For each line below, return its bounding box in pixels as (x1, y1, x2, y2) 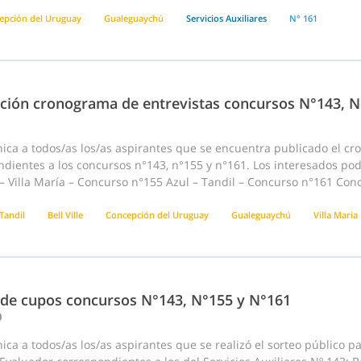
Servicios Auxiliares (186, 12, 267, 25)
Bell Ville (48, 209, 83, 222)
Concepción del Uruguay (106, 209, 209, 222)
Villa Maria (313, 209, 358, 222)
